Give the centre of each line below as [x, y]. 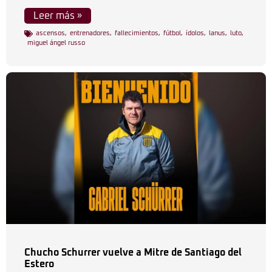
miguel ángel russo [56, 43]
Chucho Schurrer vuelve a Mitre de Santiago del [133, 253]
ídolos [195, 33]
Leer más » [58, 16]
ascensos [50, 33]
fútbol [172, 33]
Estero [39, 264]
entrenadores [90, 33]
